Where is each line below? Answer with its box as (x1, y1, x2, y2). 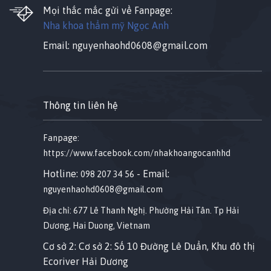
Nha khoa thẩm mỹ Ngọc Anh (43, 20, 169, 31)
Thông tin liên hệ (43, 100, 118, 111)
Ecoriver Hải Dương (43, 255, 128, 267)
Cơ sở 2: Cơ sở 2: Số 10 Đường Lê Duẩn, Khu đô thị (43, 240, 255, 252)
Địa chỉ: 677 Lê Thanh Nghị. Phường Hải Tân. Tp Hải (43, 205, 239, 215)
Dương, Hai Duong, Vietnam (43, 220, 150, 230)
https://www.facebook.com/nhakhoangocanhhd (43, 148, 230, 158)
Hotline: (43, 168, 80, 179)
